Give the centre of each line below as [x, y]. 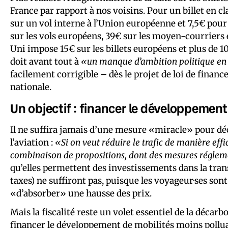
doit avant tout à [46, 61]
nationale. [31, 87]
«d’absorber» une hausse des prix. [81, 193]
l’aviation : [33, 142]
